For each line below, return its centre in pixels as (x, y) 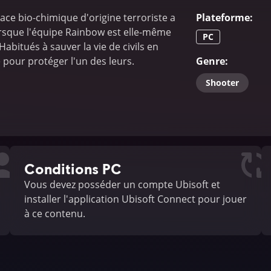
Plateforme (223, 17)
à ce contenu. (55, 213)
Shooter (222, 83)
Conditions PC (73, 168)
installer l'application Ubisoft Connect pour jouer (135, 199)
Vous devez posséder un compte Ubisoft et (122, 184)
